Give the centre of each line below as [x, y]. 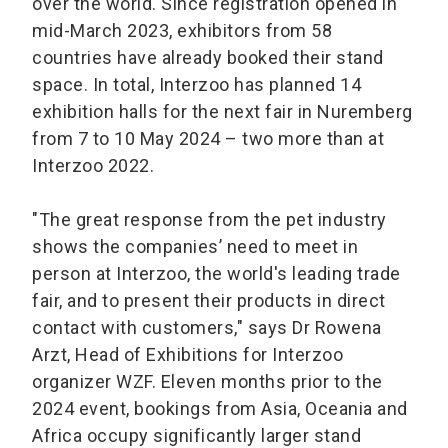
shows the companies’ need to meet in [195, 247]
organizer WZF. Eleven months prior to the [207, 382]
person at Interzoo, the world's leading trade [216, 274]
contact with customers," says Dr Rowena [207, 328]
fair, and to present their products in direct [209, 301]
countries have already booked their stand [208, 58]
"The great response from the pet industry [209, 220]
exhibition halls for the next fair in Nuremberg [222, 112]
